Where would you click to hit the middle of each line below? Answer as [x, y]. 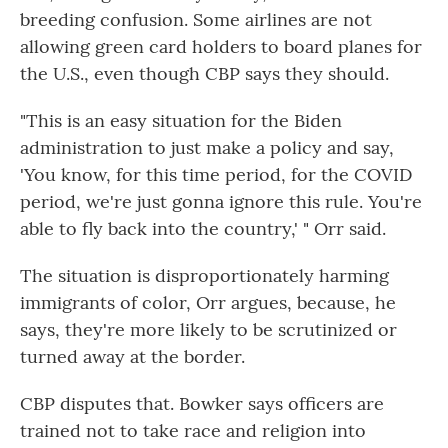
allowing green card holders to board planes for [221, 46]
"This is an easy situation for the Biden [181, 120]
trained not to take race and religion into [193, 430]
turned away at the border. [132, 356]
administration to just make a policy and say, [207, 147]
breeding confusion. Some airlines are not [196, 19]
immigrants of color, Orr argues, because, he [208, 302]
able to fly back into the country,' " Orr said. [203, 228]
